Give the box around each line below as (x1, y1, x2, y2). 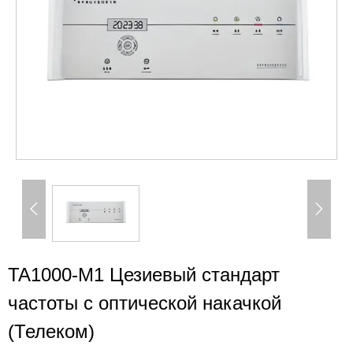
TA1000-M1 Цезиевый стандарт (8, 263, 280, 285)
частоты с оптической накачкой (8, 292, 281, 314)
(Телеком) (8, 320, 95, 342)
